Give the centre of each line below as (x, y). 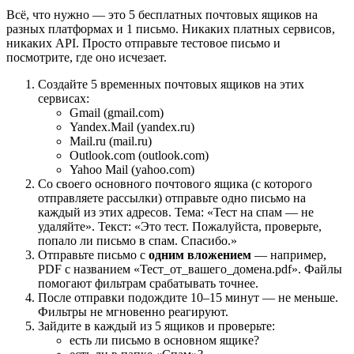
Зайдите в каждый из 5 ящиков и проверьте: (156, 326)
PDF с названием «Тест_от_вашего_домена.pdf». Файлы (190, 269)
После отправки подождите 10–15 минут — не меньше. (188, 297)
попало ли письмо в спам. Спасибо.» (137, 240)
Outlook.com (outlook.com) (139, 155)
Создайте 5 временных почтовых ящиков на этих (171, 84)
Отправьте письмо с (93, 254)
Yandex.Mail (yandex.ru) (132, 126)
